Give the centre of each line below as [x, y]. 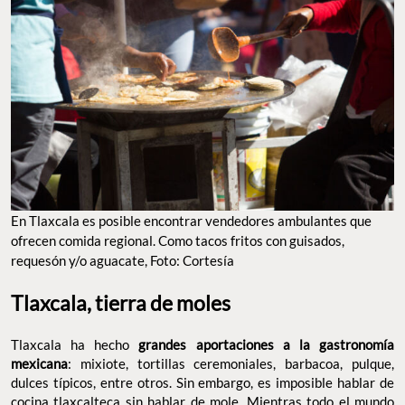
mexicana [39, 364]
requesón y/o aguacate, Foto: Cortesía [122, 261]
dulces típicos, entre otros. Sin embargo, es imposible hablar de [202, 383]
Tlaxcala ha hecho [75, 345]
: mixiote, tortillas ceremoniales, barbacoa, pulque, [231, 364]
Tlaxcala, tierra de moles [121, 303]
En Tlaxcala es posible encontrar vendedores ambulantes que [191, 221]
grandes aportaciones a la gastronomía [267, 345]
